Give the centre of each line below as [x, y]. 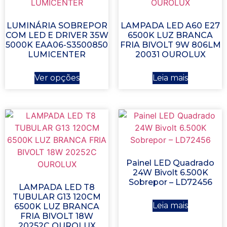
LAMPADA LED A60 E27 [170, 25]
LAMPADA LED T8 [57, 187]
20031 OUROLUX [170, 54]
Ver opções [57, 78]
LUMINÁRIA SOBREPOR [57, 25]
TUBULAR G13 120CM [57, 197]
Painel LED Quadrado [170, 163]
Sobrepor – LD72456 [170, 182]
